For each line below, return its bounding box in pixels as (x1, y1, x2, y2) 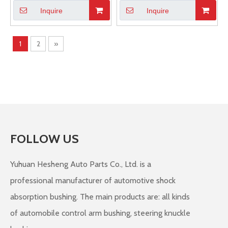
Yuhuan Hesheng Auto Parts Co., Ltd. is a (10, 159, 151, 169)
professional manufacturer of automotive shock (10, 176, 176, 185)
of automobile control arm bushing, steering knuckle (10, 208, 190, 218)
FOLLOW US (10, 131, 79, 146)
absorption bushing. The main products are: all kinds (10, 192, 190, 202)
